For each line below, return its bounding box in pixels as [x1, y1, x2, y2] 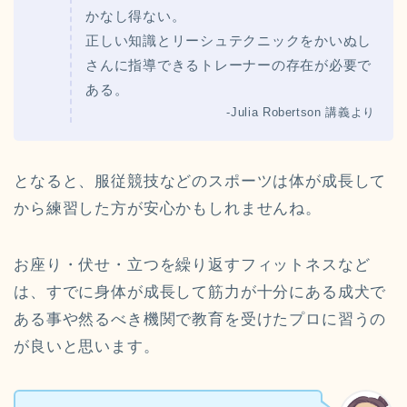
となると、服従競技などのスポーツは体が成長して [14, 172, 387, 190]
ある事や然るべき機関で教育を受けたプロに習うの [14, 310, 387, 328]
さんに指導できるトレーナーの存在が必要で [85, 56, 372, 73]
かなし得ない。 [85, 7, 186, 24]
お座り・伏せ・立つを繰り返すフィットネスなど [14, 255, 371, 273]
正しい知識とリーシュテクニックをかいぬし [85, 32, 372, 48]
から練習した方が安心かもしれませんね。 [14, 199, 322, 217]
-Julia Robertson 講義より [226, 104, 375, 119]
